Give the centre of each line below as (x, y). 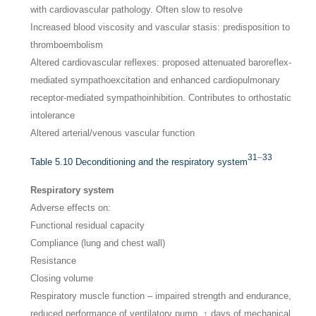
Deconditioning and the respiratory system (162, 162)
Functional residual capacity (88, 225)
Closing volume (62, 278)
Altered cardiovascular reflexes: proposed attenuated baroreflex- (161, 63)
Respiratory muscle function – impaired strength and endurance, (161, 296)
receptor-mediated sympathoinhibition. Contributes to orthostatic (161, 98)
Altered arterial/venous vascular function (113, 133)
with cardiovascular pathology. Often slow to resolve (137, 10)
